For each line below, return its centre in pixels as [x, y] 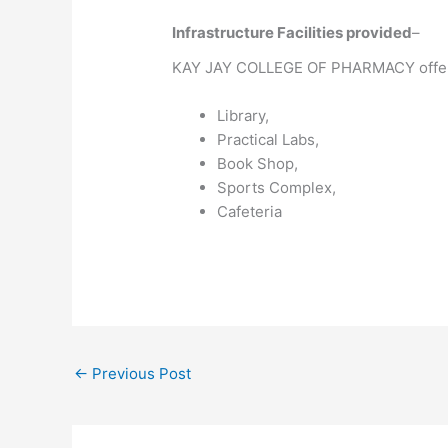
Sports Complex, [277, 187]
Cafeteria [250, 211]
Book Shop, [258, 163]
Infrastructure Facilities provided [292, 33]
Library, [243, 115]
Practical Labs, [268, 139]
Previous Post [139, 374]
